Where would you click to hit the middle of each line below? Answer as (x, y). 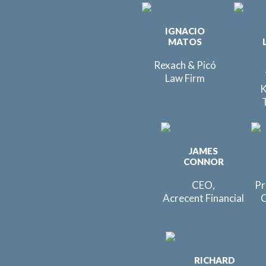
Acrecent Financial (203, 198)
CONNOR (203, 161)
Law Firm (185, 78)
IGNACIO (185, 31)
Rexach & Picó (185, 65)
